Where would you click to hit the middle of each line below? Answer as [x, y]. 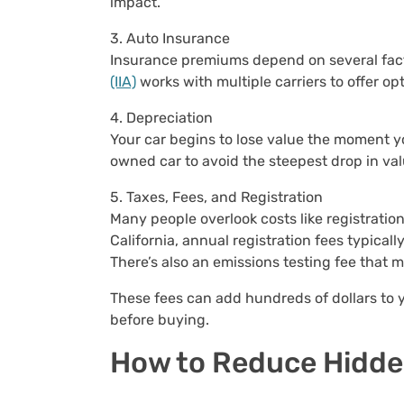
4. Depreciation [163, 118]
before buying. [160, 320]
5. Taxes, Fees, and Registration [218, 197]
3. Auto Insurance [172, 38]
